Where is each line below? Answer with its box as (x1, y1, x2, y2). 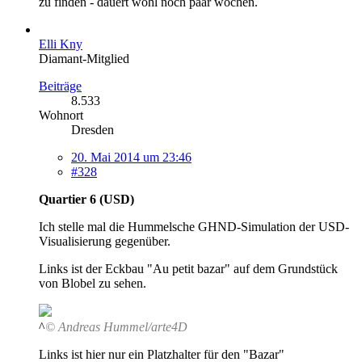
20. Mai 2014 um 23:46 (71, 149, 192, 164)
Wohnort (39, 107, 83, 122)
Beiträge (39, 78, 82, 93)
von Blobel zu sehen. (39, 276, 146, 290)
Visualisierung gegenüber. (39, 234, 170, 248)
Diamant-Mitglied (39, 51, 129, 65)
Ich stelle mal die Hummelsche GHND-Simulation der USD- (39, 219, 349, 234)
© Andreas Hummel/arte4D (45, 319, 187, 334)
